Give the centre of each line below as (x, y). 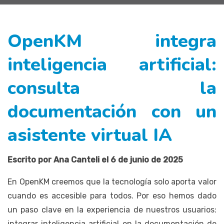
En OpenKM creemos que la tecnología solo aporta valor (112, 181)
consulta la (112, 88)
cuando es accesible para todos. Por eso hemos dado (112, 195)
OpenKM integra (112, 41)
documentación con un (112, 111)
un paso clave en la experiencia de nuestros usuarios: (112, 209)
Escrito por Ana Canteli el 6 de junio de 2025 (95, 159)
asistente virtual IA (90, 135)
